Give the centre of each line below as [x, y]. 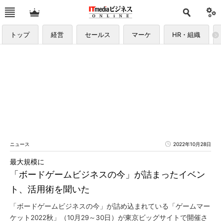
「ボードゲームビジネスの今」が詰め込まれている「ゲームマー [110, 206]
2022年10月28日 [192, 144]
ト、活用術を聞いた [50, 189]
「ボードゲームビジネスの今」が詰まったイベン [108, 174]
